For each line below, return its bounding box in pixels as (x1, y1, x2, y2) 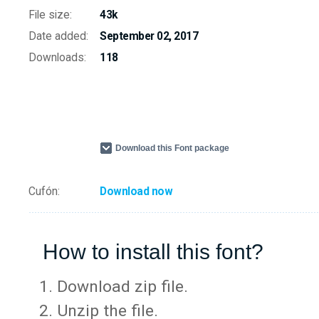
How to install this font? (43, 239, 263, 263)
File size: (28, 9, 72, 21)
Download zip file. (57, 277, 188, 297)
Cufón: (28, 185, 60, 198)
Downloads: (28, 51, 86, 64)
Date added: (28, 30, 88, 43)
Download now (100, 185, 172, 198)
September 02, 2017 (100, 30, 198, 43)
